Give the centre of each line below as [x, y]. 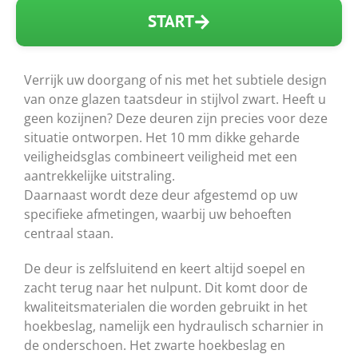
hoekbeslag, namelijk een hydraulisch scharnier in [174, 326]
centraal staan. [69, 233]
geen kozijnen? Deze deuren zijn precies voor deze [176, 118]
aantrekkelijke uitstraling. [99, 175]
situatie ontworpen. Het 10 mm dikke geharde [162, 137]
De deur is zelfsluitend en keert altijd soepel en [165, 268]
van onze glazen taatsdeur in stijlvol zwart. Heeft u [175, 99]
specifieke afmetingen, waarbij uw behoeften [158, 214]
